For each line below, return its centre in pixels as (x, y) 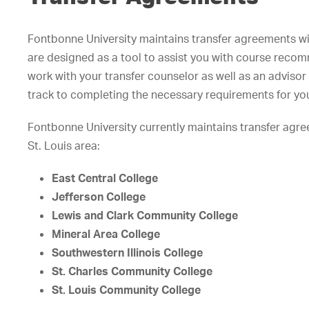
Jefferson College (99, 197)
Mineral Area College (106, 234)
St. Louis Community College (126, 290)
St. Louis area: (64, 146)
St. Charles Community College (132, 271)
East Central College (105, 178)
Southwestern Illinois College (127, 253)
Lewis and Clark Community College (145, 216)
